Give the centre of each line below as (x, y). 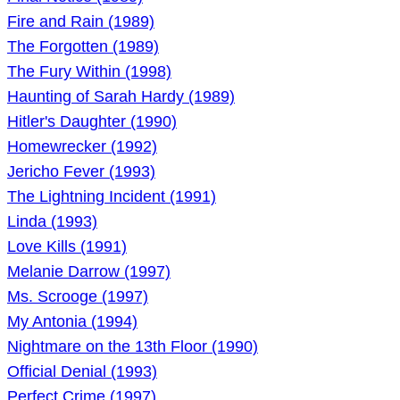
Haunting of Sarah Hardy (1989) (121, 96)
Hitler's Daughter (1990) (92, 121)
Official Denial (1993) (82, 371)
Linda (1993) (52, 221)
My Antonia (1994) (72, 321)
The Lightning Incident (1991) (112, 196)
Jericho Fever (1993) (81, 171)
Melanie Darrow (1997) (89, 271)
